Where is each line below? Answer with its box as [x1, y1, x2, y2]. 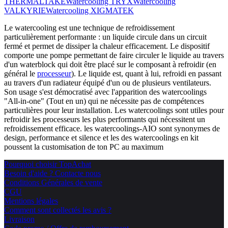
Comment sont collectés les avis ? [4, 205, 111, 214]
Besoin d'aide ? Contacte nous [4, 168, 101, 178]
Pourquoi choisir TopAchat [4, 159, 91, 168]
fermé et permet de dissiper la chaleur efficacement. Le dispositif [4, 41, 210, 50]
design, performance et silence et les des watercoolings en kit [4, 133, 198, 142]
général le [4, 69, 37, 78]
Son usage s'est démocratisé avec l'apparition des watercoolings [4, 87, 207, 96]
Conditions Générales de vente [4, 178, 102, 187]
